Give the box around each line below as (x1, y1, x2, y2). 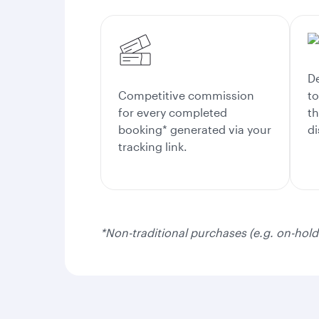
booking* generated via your (118, 122, 271, 136)
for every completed (118, 105, 227, 119)
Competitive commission (118, 88, 254, 102)
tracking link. (118, 140, 187, 153)
